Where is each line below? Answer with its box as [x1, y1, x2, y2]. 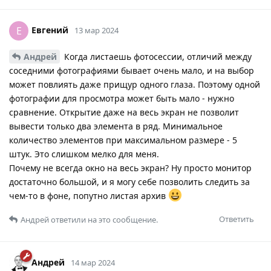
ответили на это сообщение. [49, 214, 158, 225]
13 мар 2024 [74, 24, 119, 36]
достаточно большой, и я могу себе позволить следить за [9, 175, 250, 188]
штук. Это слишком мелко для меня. [9, 148, 159, 160]
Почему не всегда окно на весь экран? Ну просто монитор [9, 162, 252, 174]
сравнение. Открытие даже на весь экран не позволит [9, 106, 239, 118]
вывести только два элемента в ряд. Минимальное [9, 120, 223, 132]
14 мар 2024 [71, 256, 115, 268]
